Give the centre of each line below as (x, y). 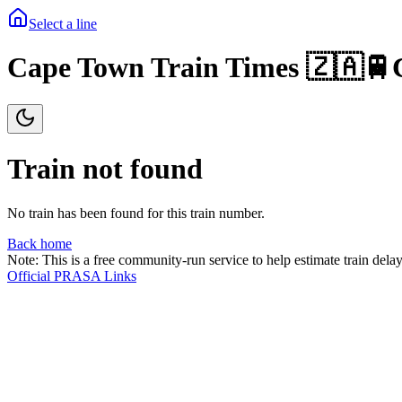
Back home (39, 243)
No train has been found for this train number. (136, 213)
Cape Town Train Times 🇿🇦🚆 (200, 68)
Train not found (105, 169)
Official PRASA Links (72, 275)
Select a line (63, 24)
